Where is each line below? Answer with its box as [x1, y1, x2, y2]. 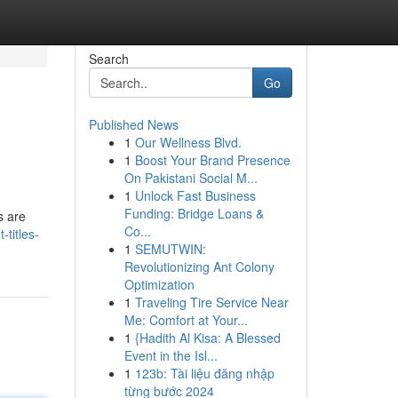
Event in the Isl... [123, 346, 218, 364]
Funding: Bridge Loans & [123, 204, 264, 222]
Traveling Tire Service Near [134, 293, 289, 311]
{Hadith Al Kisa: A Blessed [134, 329, 281, 346]
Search [88, 50, 129, 68]
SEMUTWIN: [134, 240, 206, 258]
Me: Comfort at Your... [123, 311, 248, 329]
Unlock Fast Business [134, 187, 256, 204]
